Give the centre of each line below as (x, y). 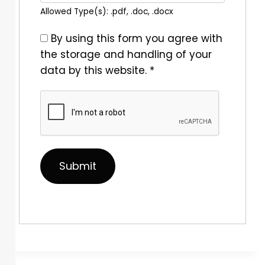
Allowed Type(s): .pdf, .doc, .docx (107, 12)
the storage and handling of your (126, 55)
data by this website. (95, 71)
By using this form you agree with (137, 39)
